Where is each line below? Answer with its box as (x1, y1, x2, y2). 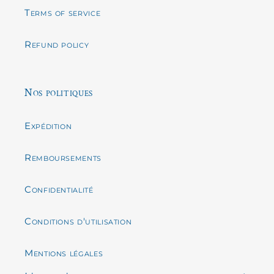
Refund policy (24, 39, 89, 51)
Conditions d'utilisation (24, 215, 132, 227)
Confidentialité (24, 183, 94, 195)
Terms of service (24, 7, 101, 19)
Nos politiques (24, 86, 93, 100)
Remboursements (24, 151, 102, 163)
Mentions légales (24, 246, 103, 259)
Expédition (24, 119, 72, 131)
